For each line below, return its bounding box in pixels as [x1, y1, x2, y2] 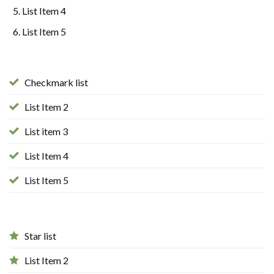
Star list [24, 230, 56, 242]
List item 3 [24, 125, 68, 138]
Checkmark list [24, 76, 88, 89]
